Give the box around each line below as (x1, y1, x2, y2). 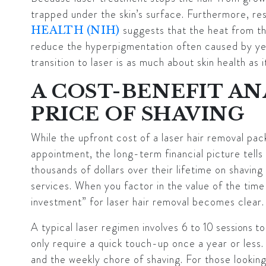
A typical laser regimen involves (31, 220, 182, 236)
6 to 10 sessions (182, 220, 252, 236)
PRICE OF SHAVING (31, 102, 245, 126)
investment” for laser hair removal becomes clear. (31, 194, 264, 210)
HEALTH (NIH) (31, 24, 120, 37)
